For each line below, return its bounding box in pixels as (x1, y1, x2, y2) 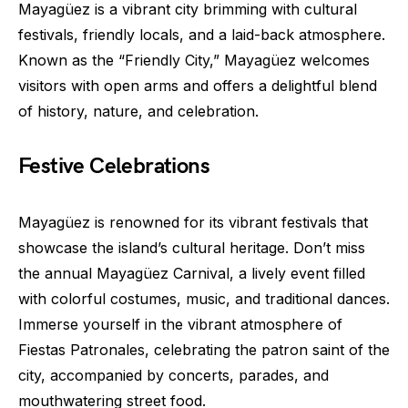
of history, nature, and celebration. (18, 102, 259, 121)
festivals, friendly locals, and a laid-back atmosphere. (18, 25, 385, 45)
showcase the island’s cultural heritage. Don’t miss (18, 239, 365, 258)
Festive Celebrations (18, 153, 209, 180)
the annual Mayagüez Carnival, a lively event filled (18, 264, 365, 283)
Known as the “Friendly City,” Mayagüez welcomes (18, 51, 370, 70)
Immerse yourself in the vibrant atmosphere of (18, 315, 342, 334)
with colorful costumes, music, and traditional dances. (18, 290, 390, 309)
